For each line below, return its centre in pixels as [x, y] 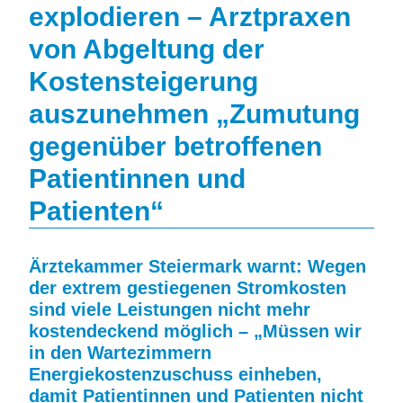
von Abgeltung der [147, 49]
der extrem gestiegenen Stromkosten [188, 288]
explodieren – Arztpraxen [190, 17]
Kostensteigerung [143, 81]
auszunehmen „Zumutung [194, 114]
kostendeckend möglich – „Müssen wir [195, 331]
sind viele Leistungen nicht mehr [170, 309]
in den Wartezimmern [120, 353]
